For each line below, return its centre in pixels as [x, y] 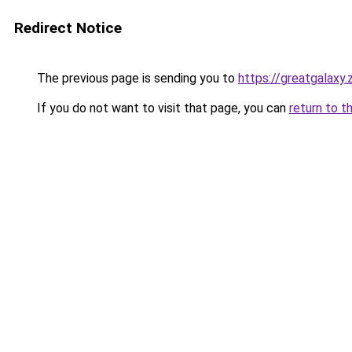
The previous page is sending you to [136, 78]
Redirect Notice [68, 28]
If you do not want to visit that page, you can [161, 108]
